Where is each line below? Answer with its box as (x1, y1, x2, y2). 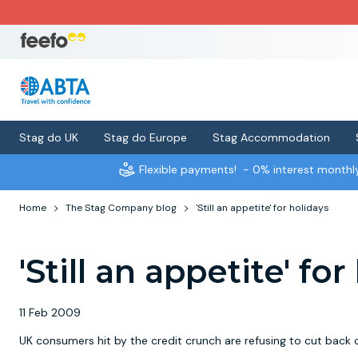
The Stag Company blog (66, 201, 177, 214)
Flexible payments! (138, 162, 237, 177)
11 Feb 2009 (19, 305, 81, 320)
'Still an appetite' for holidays (196, 201, 329, 214)
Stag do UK (19, 130, 78, 145)
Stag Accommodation (213, 130, 330, 145)
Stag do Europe (104, 130, 187, 145)
